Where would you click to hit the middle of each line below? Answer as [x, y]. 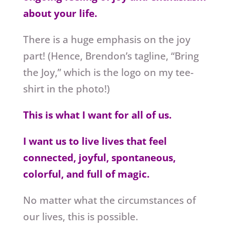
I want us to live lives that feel [95, 141]
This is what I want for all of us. [98, 115]
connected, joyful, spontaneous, [99, 158]
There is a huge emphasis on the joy [107, 40]
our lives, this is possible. [80, 217]
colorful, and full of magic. [87, 174]
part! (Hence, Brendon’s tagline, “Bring [111, 56]
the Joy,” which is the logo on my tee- [108, 73]
